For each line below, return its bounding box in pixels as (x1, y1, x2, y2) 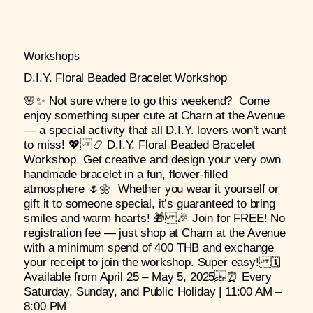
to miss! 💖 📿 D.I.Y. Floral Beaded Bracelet (24, 138, 255, 152)
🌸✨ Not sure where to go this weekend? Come (24, 94, 270, 108)
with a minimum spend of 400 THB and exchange (24, 240, 275, 254)
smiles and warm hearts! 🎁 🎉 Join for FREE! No (24, 211, 285, 225)
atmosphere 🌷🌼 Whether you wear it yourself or (24, 182, 279, 196)
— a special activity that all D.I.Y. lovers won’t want (24, 123, 286, 137)
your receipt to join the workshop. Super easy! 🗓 (24, 255, 281, 269)
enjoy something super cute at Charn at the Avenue (24, 108, 286, 122)
